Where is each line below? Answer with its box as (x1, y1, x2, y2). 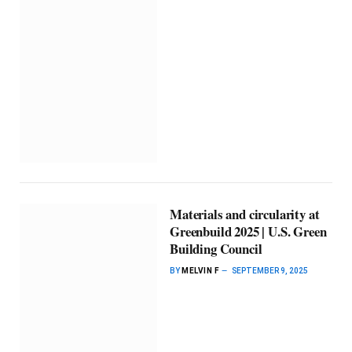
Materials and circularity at (170, 203, 320, 224)
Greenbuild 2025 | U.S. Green (170, 221, 327, 241)
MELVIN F (181, 266, 219, 275)
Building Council (170, 238, 262, 258)
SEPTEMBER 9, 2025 (232, 266, 309, 275)
